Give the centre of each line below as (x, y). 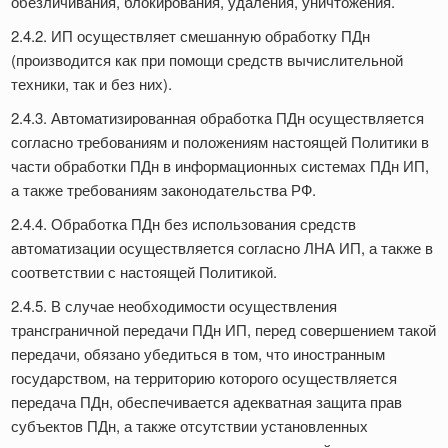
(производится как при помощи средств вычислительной (207, 60)
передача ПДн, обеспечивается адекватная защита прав (206, 402)
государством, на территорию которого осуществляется (204, 378)
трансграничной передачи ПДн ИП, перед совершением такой (223, 330)
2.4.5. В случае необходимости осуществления (174, 306)
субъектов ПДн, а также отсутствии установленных (189, 426)
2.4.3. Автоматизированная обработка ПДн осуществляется (217, 118)
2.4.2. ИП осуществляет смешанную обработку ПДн (190, 36)
